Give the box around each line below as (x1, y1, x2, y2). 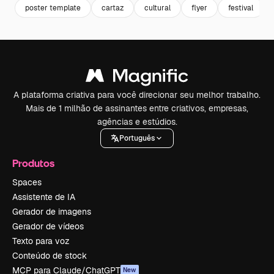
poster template (25, 2, 81, 13)
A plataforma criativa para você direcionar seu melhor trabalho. (13, 89, 261, 100)
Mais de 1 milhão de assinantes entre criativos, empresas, (26, 103, 248, 114)
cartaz (102, 2, 124, 13)
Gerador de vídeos (12, 221, 84, 232)
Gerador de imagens (12, 206, 91, 217)
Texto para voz (12, 235, 70, 246)
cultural (144, 2, 171, 13)
